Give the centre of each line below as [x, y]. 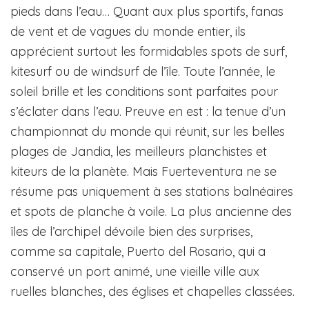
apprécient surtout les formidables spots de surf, [149, 52]
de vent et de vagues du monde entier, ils [128, 32]
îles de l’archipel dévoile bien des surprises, [131, 232]
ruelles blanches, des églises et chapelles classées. [152, 292]
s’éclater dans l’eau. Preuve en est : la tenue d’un [148, 112]
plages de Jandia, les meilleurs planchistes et [139, 152]
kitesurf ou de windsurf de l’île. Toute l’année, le [143, 72]
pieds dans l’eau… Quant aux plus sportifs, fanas [147, 12]
